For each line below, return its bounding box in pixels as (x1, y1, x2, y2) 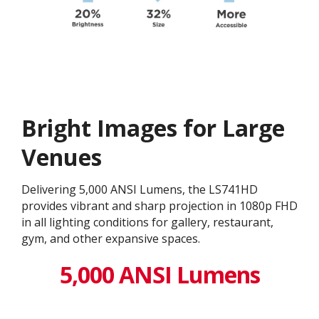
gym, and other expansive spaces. (21, 230, 200, 246)
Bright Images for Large (21, 112, 285, 143)
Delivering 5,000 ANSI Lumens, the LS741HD (21, 181, 258, 197)
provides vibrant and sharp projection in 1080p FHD (21, 197, 298, 214)
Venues (21, 141, 102, 172)
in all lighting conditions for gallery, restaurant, (21, 214, 273, 230)
